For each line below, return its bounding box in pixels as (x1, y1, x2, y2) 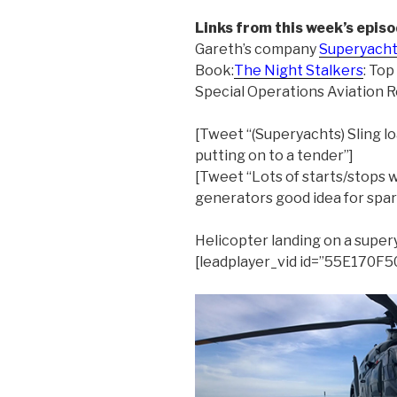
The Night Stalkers (234, 62, 363, 80)
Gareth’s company (195, 41, 319, 58)
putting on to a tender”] (195, 147, 354, 165)
